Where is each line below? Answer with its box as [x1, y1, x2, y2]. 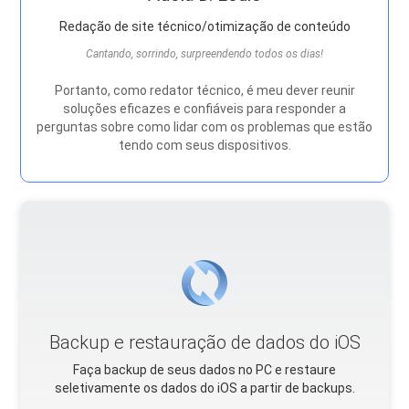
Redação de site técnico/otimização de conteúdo [58, 19, 351, 35]
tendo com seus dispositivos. [118, 138, 291, 153]
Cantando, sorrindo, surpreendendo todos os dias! [86, 47, 323, 61]
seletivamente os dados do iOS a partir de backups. [54, 381, 355, 396]
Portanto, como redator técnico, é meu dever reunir [54, 83, 355, 99]
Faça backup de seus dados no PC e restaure [73, 362, 336, 378]
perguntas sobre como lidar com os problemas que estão [37, 120, 372, 135]
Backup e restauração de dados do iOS [48, 331, 361, 354]
